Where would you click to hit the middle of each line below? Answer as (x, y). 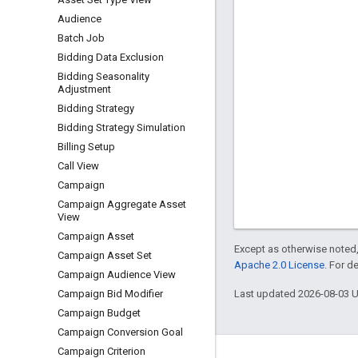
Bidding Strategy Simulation (121, 127)
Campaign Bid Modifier (110, 294)
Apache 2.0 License (279, 265)
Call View (78, 166)
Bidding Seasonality (103, 76)
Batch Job (81, 38)
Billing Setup (86, 147)
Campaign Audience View (117, 274)
